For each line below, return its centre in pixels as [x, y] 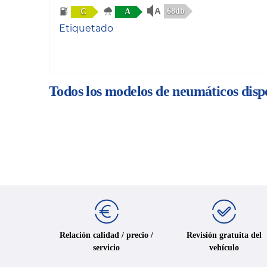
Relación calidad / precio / [107, 235]
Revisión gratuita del [224, 235]
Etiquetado [86, 29]
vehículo [224, 247]
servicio [107, 247]
